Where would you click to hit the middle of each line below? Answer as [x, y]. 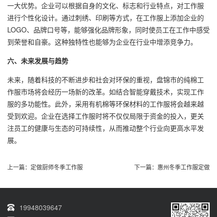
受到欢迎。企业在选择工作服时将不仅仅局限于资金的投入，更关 [106, 116]
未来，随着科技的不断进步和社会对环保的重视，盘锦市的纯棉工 [106, 80]
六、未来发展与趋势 [38, 61]
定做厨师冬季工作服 [57, 167]
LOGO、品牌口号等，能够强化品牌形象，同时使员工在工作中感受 [108, 30]
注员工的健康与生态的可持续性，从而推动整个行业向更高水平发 [106, 128]
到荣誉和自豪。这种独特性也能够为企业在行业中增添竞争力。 [102, 42]
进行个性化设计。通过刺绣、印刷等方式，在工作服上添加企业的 [106, 18]
